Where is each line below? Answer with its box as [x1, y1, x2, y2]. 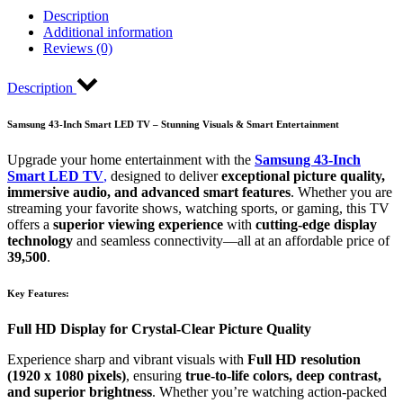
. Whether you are [291, 184, 392, 200]
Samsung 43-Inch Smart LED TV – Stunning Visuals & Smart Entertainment [7, 118, 339, 130]
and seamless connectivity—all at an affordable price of [73, 232, 390, 248]
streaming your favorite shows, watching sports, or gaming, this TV [7, 200, 390, 216]
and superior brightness [7, 383, 152, 399]
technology [7, 232, 73, 248]
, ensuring [126, 367, 185, 383]
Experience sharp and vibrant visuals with [7, 351, 247, 367]
